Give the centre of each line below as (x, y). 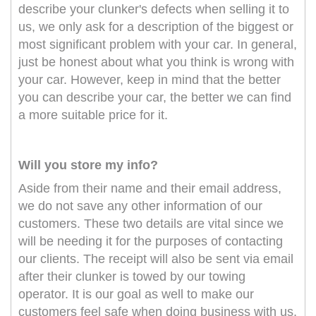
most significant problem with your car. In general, (158, 45)
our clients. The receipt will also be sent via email (156, 259)
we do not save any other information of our (140, 206)
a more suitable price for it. (93, 115)
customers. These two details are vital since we (151, 224)
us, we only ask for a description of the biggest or (156, 27)
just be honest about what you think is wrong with (156, 62)
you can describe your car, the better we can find (155, 98)
